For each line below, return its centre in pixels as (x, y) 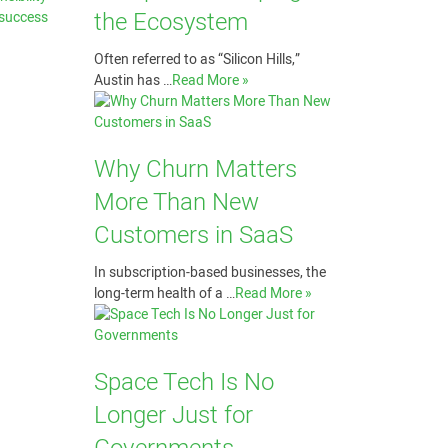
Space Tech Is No (183, 382)
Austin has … (132, 80)
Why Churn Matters (195, 169)
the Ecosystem (170, 22)
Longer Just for (173, 415)
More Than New (176, 202)
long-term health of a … (164, 293)
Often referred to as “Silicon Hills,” (196, 59)
